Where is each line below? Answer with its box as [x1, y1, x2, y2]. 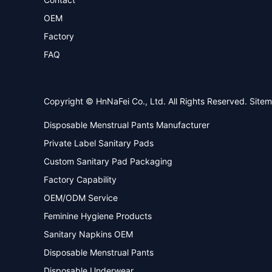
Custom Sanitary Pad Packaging [44, 156, 172, 166]
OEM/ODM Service [44, 192, 118, 203]
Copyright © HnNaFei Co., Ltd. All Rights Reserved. [44, 96, 250, 106]
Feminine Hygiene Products [44, 211, 152, 221]
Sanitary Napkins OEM [44, 229, 133, 239]
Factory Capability [44, 174, 117, 185]
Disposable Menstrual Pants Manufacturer [44, 120, 209, 130]
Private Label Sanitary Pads [44, 138, 154, 148]
